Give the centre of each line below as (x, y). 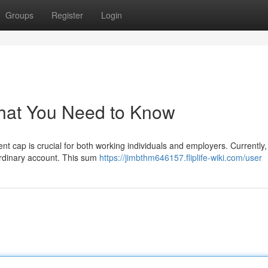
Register (67, 15)
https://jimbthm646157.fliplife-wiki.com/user (181, 157)
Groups (19, 15)
